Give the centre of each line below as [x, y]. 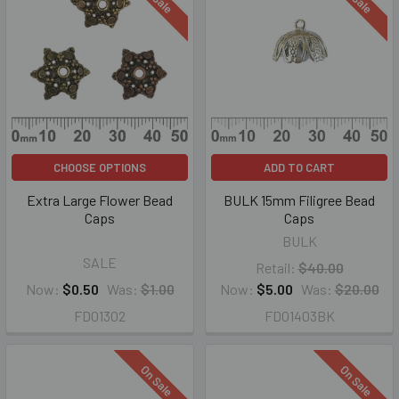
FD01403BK [299, 316]
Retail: [275, 268]
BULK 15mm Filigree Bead [299, 200]
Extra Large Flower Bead [100, 200]
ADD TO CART [299, 167]
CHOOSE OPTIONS [100, 167]
